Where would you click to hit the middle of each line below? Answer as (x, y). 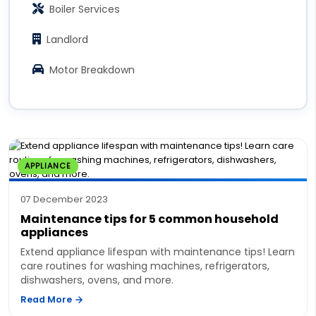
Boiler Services (84, 9)
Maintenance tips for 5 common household (150, 219)
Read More (47, 299)
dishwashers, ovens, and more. (97, 280)
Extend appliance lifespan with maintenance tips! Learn (158, 251)
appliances (54, 232)
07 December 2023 (64, 199)
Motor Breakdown (92, 69)
